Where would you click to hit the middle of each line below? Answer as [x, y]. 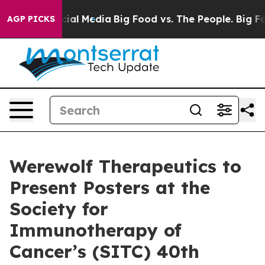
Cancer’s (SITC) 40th [104, 251]
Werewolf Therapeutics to [125, 166]
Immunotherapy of [96, 230]
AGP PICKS [31, 19]
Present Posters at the [110, 188]
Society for [59, 209]
